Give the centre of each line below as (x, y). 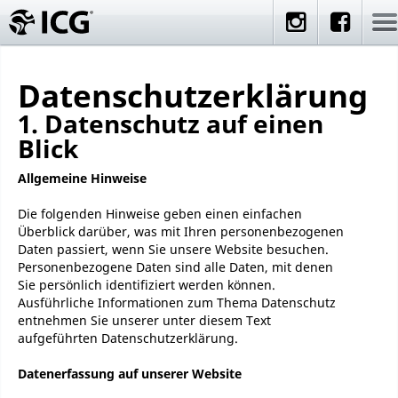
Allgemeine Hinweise (82, 178)
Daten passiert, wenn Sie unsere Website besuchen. (173, 249)
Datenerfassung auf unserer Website (130, 374)
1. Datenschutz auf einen (171, 123)
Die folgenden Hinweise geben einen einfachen (160, 214)
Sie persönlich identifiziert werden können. (147, 285)
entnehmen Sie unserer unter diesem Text (144, 320)
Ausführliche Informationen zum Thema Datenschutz (177, 302)
